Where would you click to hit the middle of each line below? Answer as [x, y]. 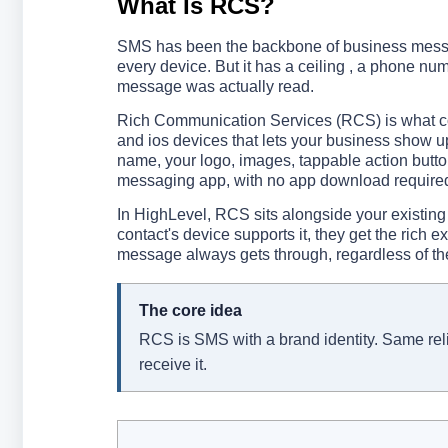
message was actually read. [215, 86]
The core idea [190, 310]
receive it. [172, 364]
